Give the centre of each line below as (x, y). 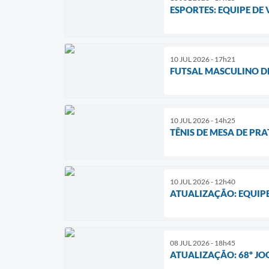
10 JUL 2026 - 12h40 (203, 181)
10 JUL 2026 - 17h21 (203, 59)
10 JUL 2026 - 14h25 (203, 120)
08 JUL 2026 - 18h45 (203, 243)
